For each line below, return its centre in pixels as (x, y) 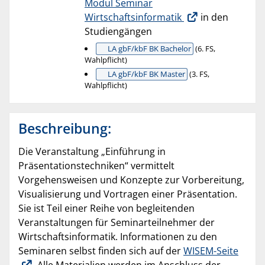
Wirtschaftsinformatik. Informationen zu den (118, 236)
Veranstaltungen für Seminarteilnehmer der (117, 222)
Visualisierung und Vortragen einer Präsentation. (128, 194)
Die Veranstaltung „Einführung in (92, 151)
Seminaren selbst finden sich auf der (101, 251)
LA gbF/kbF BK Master (146, 74)
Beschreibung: (65, 128)
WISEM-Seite (211, 251)
